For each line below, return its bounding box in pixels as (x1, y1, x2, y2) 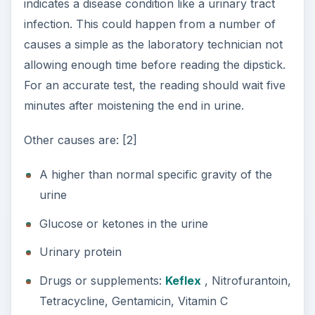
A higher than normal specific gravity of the (39, 167, 272, 182)
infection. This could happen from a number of (23, 17, 276, 32)
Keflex (165, 273, 201, 288)
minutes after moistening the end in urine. (23, 98, 244, 113)
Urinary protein (39, 245, 122, 259)
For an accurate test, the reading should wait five (23, 78, 285, 93)
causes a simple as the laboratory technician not (23, 37, 283, 52)
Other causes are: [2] (23, 133, 137, 148)
